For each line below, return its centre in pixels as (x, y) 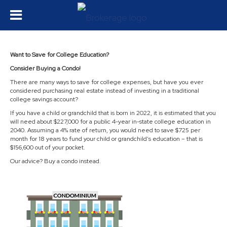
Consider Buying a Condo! (45, 68)
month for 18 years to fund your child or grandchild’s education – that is (106, 139)
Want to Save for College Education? (60, 55)
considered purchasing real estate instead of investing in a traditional (105, 91)
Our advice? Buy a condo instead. (55, 161)
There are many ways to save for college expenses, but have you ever (107, 82)
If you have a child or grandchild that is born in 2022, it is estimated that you (113, 113)
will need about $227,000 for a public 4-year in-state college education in (110, 122)
